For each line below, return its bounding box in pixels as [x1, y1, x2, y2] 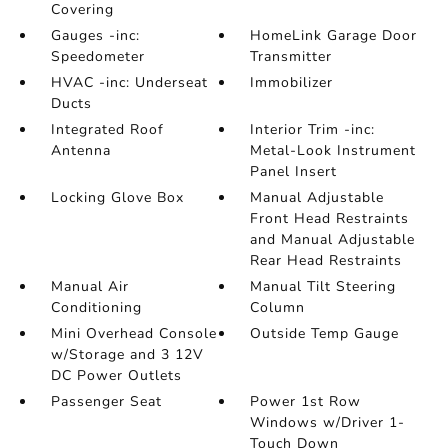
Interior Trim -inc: [250, 120, 376, 140]
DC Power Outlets [50, 366, 182, 386]
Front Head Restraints [250, 209, 410, 229]
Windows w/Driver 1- [250, 413, 406, 433]
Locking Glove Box [50, 188, 184, 208]
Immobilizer [250, 73, 334, 93]
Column [250, 298, 306, 318]
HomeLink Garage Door [250, 26, 418, 46]
